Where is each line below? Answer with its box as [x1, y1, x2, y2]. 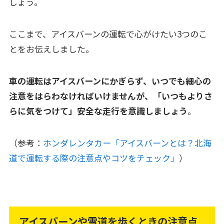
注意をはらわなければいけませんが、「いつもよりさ [8, 89, 212, 102]
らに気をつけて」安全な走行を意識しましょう [8, 104, 187, 117]
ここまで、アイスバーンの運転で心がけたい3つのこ [8, 27, 207, 40]
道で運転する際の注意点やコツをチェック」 [8, 151, 179, 164]
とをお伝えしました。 [8, 42, 94, 55]
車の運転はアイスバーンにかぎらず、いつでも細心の [8, 74, 211, 87]
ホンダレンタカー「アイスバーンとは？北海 [42, 136, 211, 149]
